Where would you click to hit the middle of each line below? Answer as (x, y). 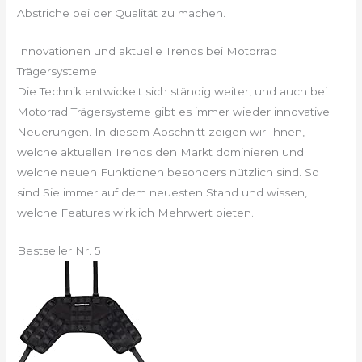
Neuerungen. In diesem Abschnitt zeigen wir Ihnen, (161, 132)
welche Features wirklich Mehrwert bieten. (136, 213)
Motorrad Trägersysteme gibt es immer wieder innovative (174, 112)
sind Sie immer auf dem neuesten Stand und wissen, (162, 193)
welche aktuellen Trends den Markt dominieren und (161, 152)
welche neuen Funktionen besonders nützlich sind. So (168, 173)
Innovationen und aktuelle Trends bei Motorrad (147, 51)
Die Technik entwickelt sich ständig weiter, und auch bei (173, 92)
